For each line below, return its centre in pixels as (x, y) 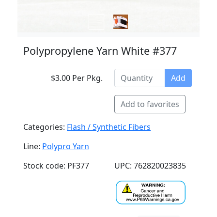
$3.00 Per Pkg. (77, 78)
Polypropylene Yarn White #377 (100, 51)
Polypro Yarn (66, 146)
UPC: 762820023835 (150, 166)
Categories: (45, 127)
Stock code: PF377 (56, 166)
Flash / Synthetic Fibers (109, 127)
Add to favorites (150, 104)
